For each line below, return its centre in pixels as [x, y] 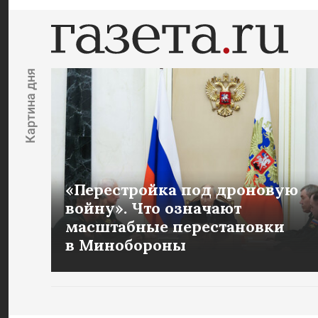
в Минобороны [126, 245]
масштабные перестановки [175, 226]
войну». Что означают [153, 208]
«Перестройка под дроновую [182, 190]
